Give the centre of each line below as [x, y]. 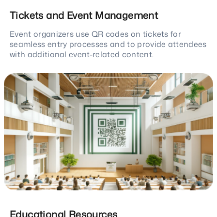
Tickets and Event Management [84, 15]
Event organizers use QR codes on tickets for [96, 34]
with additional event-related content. [82, 54]
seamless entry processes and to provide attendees [108, 44]
